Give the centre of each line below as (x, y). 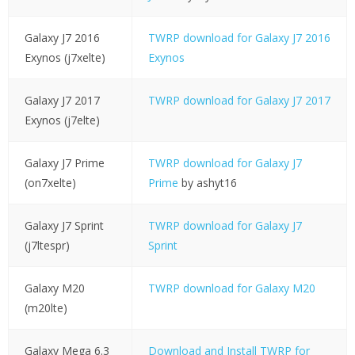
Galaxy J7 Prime (64, 163)
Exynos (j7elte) (62, 120)
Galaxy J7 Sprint (64, 226)
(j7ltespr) (47, 246)
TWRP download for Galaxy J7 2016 (239, 38)
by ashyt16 (207, 183)
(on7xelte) (50, 183)
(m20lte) (46, 308)
